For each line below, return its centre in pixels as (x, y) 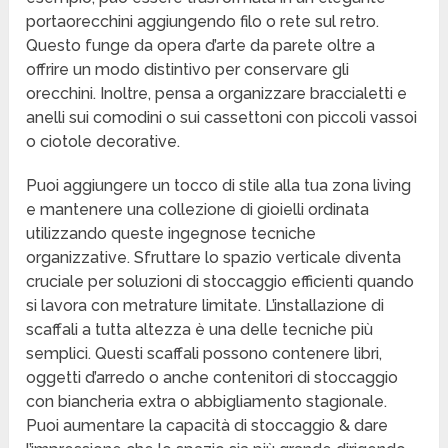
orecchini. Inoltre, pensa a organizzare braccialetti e (217, 94)
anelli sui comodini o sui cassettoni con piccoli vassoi (222, 118)
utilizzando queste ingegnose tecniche (171, 234)
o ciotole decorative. (103, 142)
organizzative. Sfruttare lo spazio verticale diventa (214, 258)
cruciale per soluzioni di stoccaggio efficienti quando (220, 282)
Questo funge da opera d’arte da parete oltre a (201, 46)
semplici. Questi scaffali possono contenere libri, (204, 354)
